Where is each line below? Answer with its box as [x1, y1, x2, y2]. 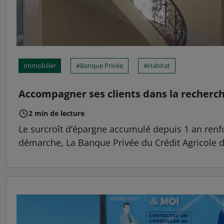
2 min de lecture [28, 108, 84, 118]
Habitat [147, 61, 170, 70]
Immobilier [23, 61, 56, 70]
